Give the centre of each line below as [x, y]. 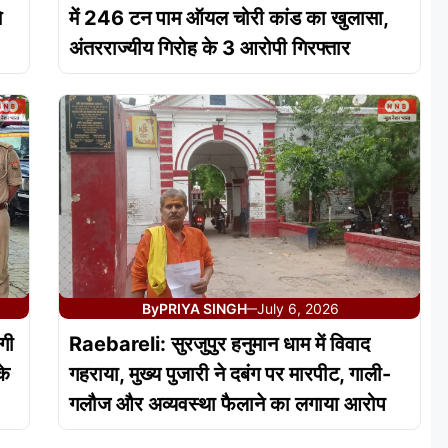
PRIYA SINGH [202, 309]
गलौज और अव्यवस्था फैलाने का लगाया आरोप [227, 404]
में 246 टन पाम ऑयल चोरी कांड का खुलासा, [228, 18]
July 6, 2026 [297, 309]
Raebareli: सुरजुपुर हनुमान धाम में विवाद [219, 344]
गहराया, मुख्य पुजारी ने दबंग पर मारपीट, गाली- [229, 374]
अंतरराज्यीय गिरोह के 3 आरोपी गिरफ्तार [209, 48]
